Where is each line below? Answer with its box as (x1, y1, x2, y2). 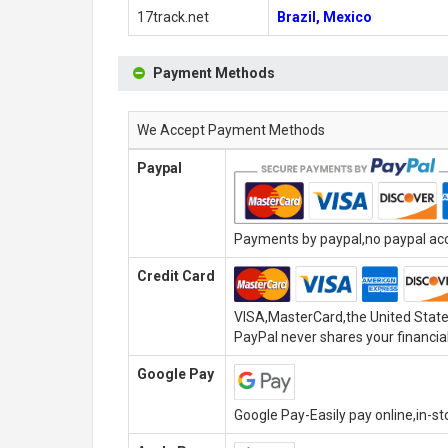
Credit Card (137, 268, 215, 284)
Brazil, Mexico (277, 9, 372, 25)
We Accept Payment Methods (137, 122, 325, 138)
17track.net (137, 9, 209, 25)
